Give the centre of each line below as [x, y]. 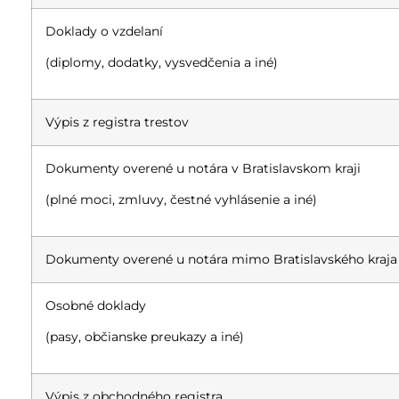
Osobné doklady [96, 305]
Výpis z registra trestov [117, 122]
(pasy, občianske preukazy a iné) [145, 337]
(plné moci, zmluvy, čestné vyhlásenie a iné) [181, 200]
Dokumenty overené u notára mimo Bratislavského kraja [221, 259]
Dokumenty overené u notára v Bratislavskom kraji [203, 168]
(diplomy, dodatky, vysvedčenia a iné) [162, 63]
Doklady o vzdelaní [104, 31]
